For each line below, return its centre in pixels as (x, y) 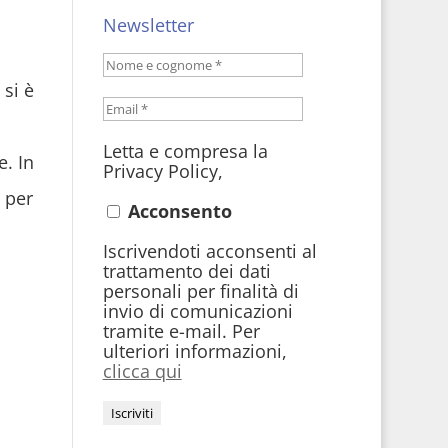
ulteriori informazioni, (194, 351)
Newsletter (148, 25)
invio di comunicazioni (197, 311)
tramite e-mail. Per (181, 331)
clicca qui (142, 371)
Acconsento (177, 211)
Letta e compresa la (185, 151)
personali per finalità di (200, 291)
